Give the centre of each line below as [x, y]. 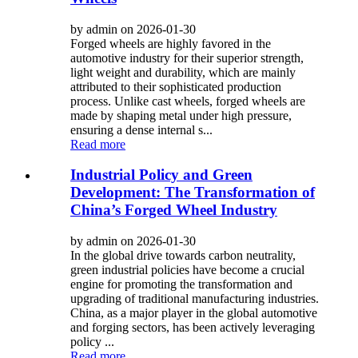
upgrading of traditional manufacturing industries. [195, 298]
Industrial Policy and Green [161, 175]
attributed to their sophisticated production [176, 86]
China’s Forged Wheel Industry [174, 210]
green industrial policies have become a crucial [187, 269]
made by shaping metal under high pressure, [181, 115]
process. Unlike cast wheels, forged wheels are [188, 101]
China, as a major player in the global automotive [194, 312]
